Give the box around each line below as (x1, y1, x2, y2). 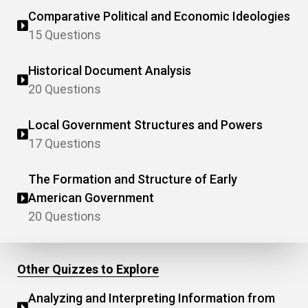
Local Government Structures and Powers (28, 118, 263, 132)
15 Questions (28, 27, 101, 42)
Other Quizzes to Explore (17, 262, 159, 276)
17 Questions (28, 136, 101, 151)
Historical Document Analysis (28, 63, 191, 78)
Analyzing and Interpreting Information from (28, 291, 275, 305)
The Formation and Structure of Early (28, 172, 237, 186)
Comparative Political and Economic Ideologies (28, 9, 290, 23)
